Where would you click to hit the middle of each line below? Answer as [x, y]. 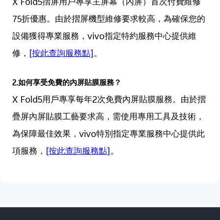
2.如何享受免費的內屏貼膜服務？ [67, 83]
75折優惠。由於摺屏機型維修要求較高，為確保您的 [109, 20]
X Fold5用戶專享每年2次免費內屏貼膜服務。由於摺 [109, 100]
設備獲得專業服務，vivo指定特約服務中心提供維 [104, 37]
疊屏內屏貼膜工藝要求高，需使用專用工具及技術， [108, 118]
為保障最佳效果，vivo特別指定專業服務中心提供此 [108, 135]
